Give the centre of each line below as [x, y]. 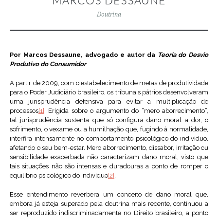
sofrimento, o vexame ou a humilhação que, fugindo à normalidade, [109, 129]
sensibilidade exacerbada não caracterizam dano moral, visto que [109, 157]
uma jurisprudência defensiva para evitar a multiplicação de [109, 102]
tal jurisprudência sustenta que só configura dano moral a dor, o [109, 120]
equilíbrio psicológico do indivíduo [59, 176]
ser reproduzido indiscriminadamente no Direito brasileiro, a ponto [109, 213]
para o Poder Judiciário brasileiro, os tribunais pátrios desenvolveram [109, 92]
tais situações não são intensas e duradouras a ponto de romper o [109, 166]
